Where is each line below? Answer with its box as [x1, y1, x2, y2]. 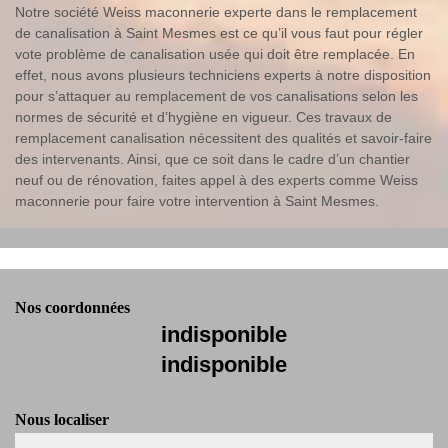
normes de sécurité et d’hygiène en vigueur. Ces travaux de [15, 108, 392, 125]
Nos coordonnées [15, 298, 130, 316]
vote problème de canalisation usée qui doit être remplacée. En [15, 45, 415, 62]
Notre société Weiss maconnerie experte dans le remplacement [15, 3, 417, 20]
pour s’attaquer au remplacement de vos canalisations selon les [15, 87, 418, 104]
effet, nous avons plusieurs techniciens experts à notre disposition [15, 66, 431, 83]
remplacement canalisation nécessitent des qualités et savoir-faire [15, 129, 432, 146]
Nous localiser [15, 410, 109, 428]
